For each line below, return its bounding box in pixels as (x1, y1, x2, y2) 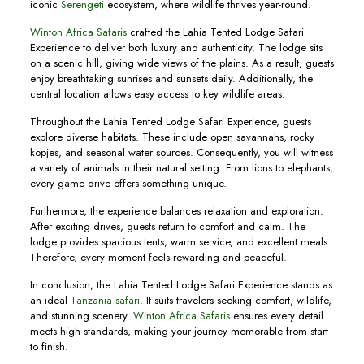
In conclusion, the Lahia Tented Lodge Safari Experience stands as (29, 277, 332, 292)
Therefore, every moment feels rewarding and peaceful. (29, 249, 287, 265)
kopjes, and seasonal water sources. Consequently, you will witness (29, 145, 333, 160)
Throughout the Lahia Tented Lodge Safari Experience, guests (29, 114, 311, 129)
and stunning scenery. (29, 308, 133, 323)
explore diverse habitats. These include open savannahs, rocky (29, 129, 314, 145)
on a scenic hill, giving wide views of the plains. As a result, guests (29, 55, 334, 71)
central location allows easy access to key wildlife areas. (29, 86, 285, 102)
